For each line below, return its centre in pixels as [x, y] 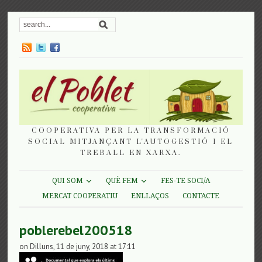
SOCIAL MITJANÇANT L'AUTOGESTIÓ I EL [131, 142]
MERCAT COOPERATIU [80, 196]
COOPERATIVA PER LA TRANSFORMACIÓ [131, 130]
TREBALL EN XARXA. [131, 153]
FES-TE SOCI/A [185, 181]
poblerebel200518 [76, 230]
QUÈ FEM [122, 181]
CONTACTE [201, 196]
